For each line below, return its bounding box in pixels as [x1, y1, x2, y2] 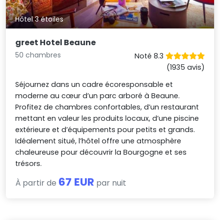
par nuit [94, 177, 127, 189]
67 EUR [58, 174, 95, 190]
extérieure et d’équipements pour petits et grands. [15, 125, 195, 135]
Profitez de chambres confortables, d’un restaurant [15, 102, 199, 112]
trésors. [15, 159, 42, 169]
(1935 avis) [166, 62, 205, 73]
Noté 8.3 [134, 51, 165, 61]
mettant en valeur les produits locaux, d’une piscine [15, 113, 199, 124]
